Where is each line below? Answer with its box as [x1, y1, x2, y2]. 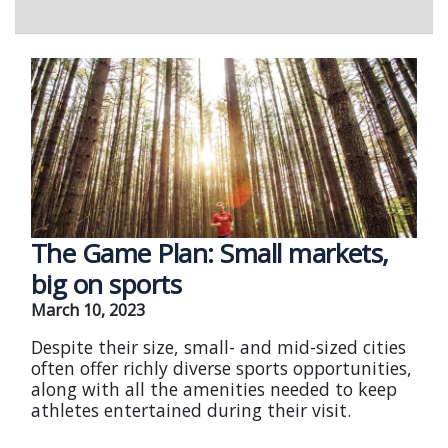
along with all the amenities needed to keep [31, 377, 397, 401]
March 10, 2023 [31, 299, 145, 321]
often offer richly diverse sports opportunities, [31, 356, 412, 380]
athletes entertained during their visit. [31, 398, 351, 422]
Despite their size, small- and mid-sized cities [31, 335, 406, 359]
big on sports [31, 266, 182, 302]
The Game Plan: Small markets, [31, 235, 389, 271]
